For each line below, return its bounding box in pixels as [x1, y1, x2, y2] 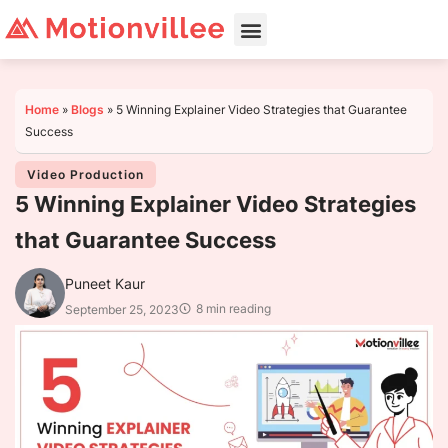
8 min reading [196, 301, 271, 316]
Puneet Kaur [65, 275, 145, 292]
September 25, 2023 [65, 302, 179, 317]
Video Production [27, 167, 144, 182]
